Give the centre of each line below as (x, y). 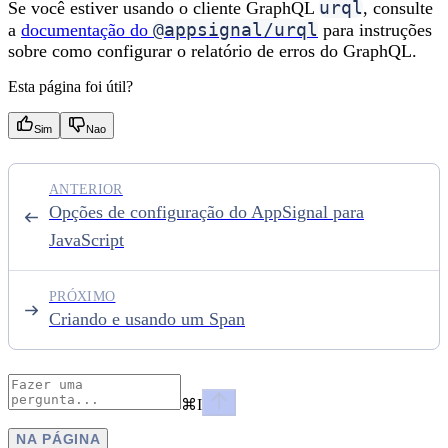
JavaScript (86, 240)
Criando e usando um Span (147, 319)
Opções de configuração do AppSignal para (206, 212)
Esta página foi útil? (70, 86)
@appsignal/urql (235, 29)
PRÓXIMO (82, 296)
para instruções (375, 30)
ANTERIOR (86, 189)
